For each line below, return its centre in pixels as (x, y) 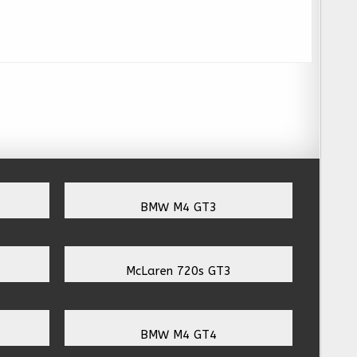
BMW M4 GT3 (178, 207)
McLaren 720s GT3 (178, 271)
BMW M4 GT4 (178, 334)
